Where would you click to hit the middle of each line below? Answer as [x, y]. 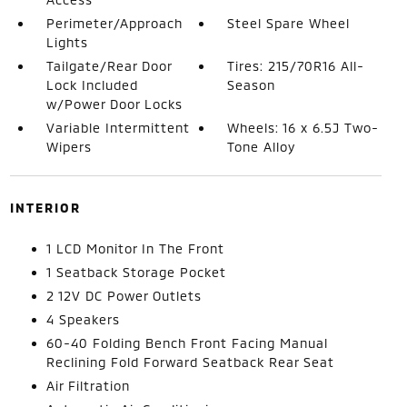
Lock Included [92, 85]
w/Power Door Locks [114, 104]
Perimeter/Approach [114, 23]
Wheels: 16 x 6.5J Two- [303, 128]
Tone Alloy [262, 147]
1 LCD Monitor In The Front [135, 248]
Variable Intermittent [118, 128]
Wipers [69, 147]
